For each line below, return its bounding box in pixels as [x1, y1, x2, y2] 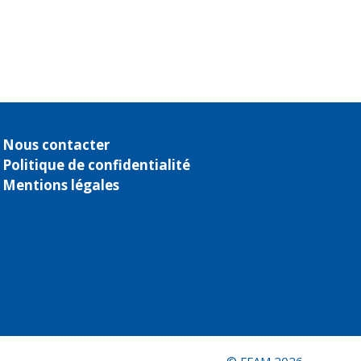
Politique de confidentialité [2, 155, 190, 174]
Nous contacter [2, 135, 110, 154]
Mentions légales [2, 175, 119, 194]
